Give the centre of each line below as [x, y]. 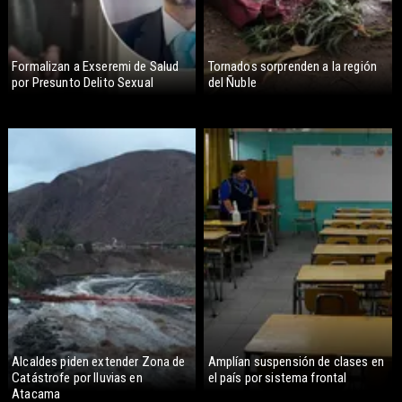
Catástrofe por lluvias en [77, 377]
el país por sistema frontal [277, 377]
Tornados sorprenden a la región [293, 66]
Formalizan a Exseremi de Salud [96, 66]
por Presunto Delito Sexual [83, 82]
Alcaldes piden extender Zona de [99, 361]
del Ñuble [232, 82]
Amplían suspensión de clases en [296, 361]
